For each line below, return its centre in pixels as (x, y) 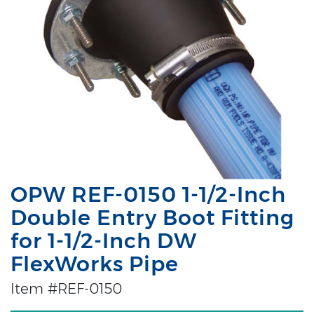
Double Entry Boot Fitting (152, 217)
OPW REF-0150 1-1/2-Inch (148, 194)
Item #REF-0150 (66, 288)
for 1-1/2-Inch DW (104, 240)
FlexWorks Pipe (95, 264)
